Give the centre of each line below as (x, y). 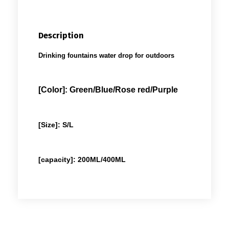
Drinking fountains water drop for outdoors (106, 55)
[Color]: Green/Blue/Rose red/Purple (108, 89)
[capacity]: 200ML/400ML (82, 159)
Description (61, 35)
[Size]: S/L (56, 124)
